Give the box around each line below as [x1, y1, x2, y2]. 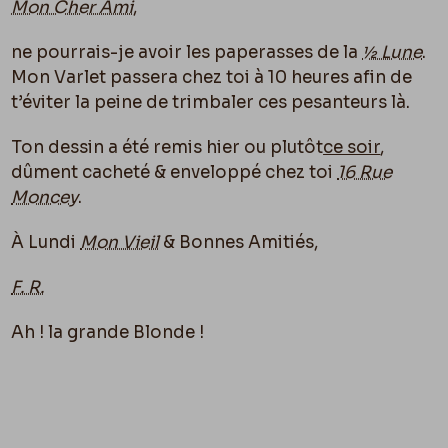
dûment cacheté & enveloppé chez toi [11, 161, 338, 183]
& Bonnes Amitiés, [159, 231, 319, 253]
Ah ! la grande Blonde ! [11, 321, 205, 343]
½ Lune [362, 41, 423, 63]
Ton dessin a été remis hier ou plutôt [11, 136, 324, 158]
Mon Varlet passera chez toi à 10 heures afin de [11, 66, 413, 88]
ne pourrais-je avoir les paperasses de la [11, 41, 363, 63]
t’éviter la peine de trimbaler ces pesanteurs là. [11, 91, 411, 113]
